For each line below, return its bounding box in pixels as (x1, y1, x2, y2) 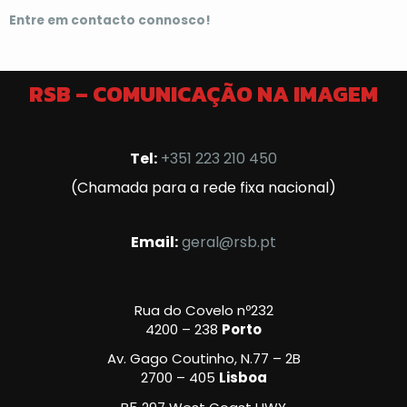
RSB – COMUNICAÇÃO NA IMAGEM (29, 78, 378, 111)
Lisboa (218, 368, 267, 388)
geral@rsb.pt (182, 232, 276, 253)
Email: (131, 232, 178, 253)
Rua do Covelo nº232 (134, 301, 273, 321)
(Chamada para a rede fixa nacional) (71, 177, 336, 199)
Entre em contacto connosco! (9, 12, 211, 30)
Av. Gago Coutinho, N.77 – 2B (106, 349, 301, 369)
